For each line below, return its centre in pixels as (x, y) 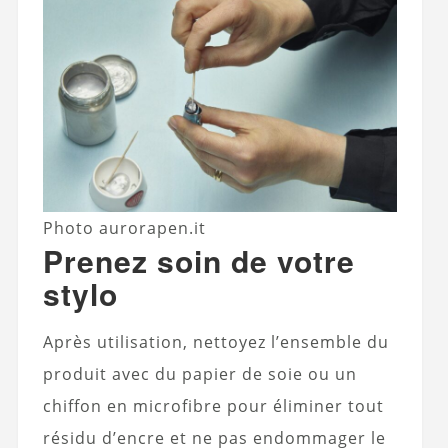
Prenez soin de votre (198, 261)
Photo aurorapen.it (125, 228)
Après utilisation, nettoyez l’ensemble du (215, 342)
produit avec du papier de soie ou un (199, 374)
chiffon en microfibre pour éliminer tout (213, 406)
